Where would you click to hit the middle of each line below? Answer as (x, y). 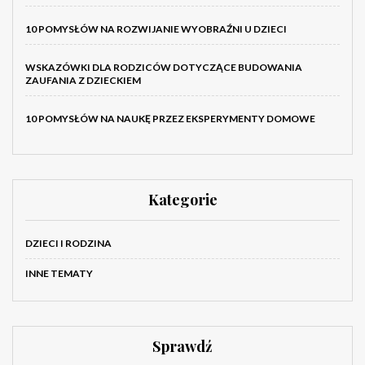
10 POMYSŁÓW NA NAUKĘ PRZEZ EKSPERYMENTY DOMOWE (170, 119)
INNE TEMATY (59, 274)
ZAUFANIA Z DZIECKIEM (83, 81)
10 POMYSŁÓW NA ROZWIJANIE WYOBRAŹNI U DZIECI (156, 29)
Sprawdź (182, 347)
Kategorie (182, 200)
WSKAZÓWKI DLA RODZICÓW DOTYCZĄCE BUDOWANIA (164, 68)
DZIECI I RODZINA (68, 244)
